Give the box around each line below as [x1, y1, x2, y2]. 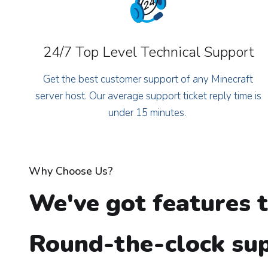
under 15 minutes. [108, 106, 188, 120]
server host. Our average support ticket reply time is [35, 89, 261, 103]
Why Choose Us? [29, 164, 113, 178]
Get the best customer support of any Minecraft [43, 72, 254, 86]
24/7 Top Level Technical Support [42, 42, 254, 62]
